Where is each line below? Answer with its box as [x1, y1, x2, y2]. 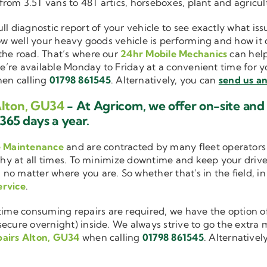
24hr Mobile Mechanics [120, 48, 228, 60]
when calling [79, 231, 142, 244]
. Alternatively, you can [110, 74, 219, 86]
